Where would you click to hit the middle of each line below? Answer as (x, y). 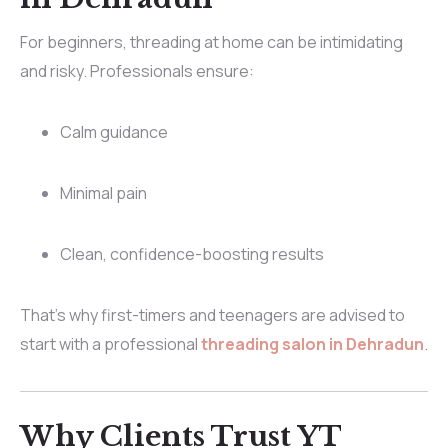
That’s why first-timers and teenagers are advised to (212, 315)
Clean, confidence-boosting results (192, 254)
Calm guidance (114, 132)
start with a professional (110, 344)
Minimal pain (103, 193)
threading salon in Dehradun (312, 344)
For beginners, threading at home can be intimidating (211, 42)
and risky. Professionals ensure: (137, 71)
